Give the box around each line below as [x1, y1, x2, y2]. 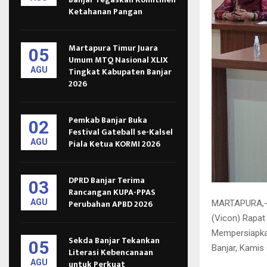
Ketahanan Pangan [69, 5, 142, 18]
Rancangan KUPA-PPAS [69, 185, 156, 199]
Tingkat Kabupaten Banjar [69, 65, 172, 79]
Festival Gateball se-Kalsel [69, 125, 173, 139]
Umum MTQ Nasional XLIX [69, 53, 168, 67]
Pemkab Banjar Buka [69, 113, 147, 127]
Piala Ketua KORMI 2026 [69, 137, 160, 151]
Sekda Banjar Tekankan [69, 234, 160, 247]
